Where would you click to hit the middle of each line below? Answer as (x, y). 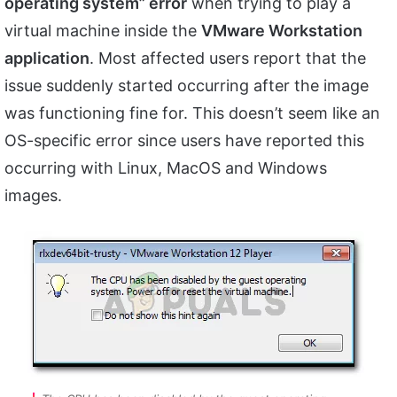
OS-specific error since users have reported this (184, 141)
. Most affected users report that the (228, 58)
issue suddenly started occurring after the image (187, 86)
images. (33, 196)
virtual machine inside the (103, 31)
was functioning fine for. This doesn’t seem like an (192, 113)
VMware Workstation (282, 31)
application (47, 58)
